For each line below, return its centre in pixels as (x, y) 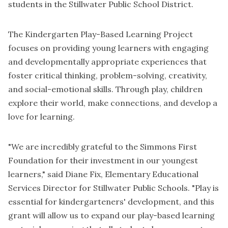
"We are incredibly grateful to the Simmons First (103, 147)
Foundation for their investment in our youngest (103, 161)
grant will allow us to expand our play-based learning (111, 216)
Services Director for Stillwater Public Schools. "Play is (113, 188)
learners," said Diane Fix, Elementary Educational (103, 174)
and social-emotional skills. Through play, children (105, 89)
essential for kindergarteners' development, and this (111, 202)
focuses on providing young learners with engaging (108, 48)
